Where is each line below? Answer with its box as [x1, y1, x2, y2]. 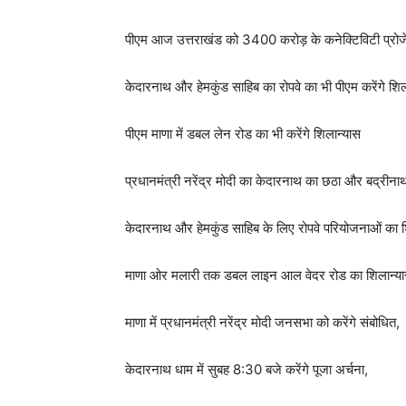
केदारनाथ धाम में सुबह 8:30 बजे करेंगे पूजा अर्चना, [125, 361, 368, 378]
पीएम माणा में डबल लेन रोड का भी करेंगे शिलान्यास [125, 125, 361, 142]
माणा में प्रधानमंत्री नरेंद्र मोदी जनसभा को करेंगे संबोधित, [125, 314, 400, 331]
